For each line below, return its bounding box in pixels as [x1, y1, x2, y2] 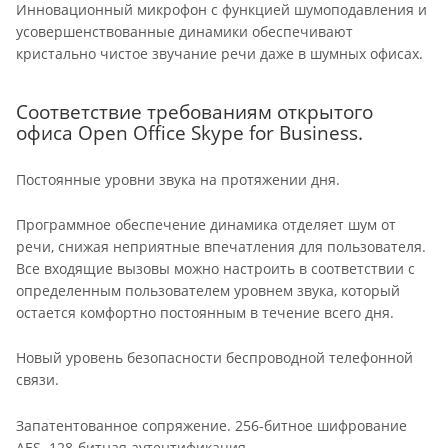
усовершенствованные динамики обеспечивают [16, 21, 353, 41]
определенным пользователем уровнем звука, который [16, 280, 400, 300]
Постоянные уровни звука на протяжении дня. [16, 169, 340, 189]
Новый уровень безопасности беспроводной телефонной [16, 348, 413, 368]
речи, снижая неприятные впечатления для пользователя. [16, 236, 426, 256]
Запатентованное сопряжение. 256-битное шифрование [16, 415, 407, 435]
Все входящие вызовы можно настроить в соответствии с [16, 258, 415, 278]
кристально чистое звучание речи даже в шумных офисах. [16, 43, 423, 63]
